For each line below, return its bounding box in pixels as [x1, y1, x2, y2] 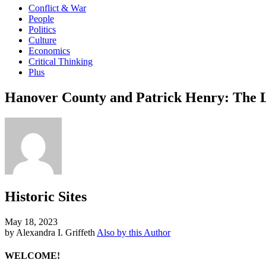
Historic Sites [5, 188, 87, 204]
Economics [28, 46, 70, 56]
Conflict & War [28, 3, 86, 13]
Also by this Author [97, 227, 170, 237]
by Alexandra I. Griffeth [5, 227, 95, 237]
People [28, 14, 54, 24]
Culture [28, 35, 56, 45]
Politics [28, 24, 56, 34]
